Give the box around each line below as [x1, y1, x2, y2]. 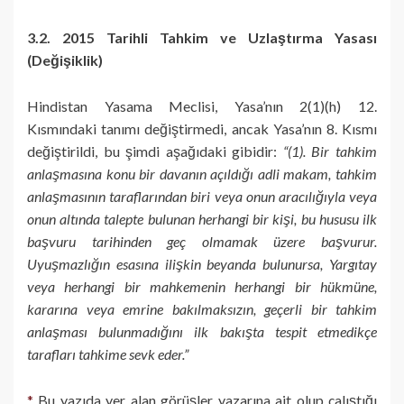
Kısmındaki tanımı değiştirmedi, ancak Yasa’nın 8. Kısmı [27, 119, 377, 137]
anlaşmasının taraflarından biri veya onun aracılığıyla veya [27, 187, 377, 205]
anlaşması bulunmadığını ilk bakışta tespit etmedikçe [27, 322, 377, 340]
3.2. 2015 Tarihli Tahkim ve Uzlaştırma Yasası [27, 28, 377, 46]
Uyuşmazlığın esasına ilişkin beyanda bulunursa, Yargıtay [27, 254, 377, 272]
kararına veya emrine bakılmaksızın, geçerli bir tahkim [27, 299, 377, 317]
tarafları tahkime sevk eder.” [27, 344, 188, 363]
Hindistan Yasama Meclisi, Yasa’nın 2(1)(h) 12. [27, 96, 377, 115]
